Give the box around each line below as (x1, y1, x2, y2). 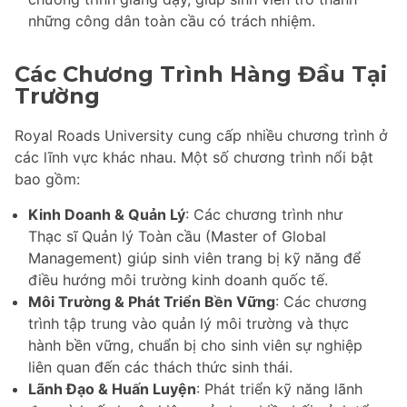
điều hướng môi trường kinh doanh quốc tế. (28, 271, 328, 290)
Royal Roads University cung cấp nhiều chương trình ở (15, 126, 388, 145)
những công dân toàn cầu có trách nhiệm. (28, 11, 315, 30)
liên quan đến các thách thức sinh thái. (28, 358, 293, 377)
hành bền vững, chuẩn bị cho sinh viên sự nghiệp (28, 336, 362, 355)
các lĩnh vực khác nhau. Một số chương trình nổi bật (15, 148, 373, 167)
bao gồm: (15, 170, 80, 189)
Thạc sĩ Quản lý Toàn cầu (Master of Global (28, 227, 326, 246)
